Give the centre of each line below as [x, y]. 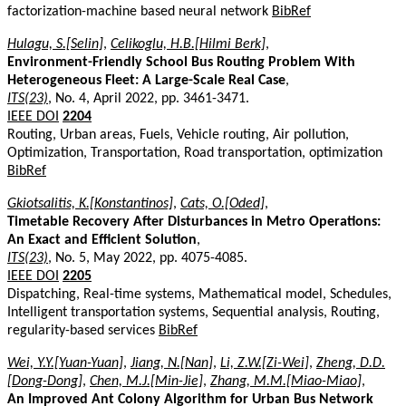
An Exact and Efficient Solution [102, 240]
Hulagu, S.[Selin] [55, 44]
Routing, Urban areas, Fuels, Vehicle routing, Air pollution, [178, 135]
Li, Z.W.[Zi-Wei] [265, 363]
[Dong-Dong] [45, 381]
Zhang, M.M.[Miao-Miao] [286, 381]
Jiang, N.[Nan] [172, 363]
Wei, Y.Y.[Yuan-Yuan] [65, 363]
